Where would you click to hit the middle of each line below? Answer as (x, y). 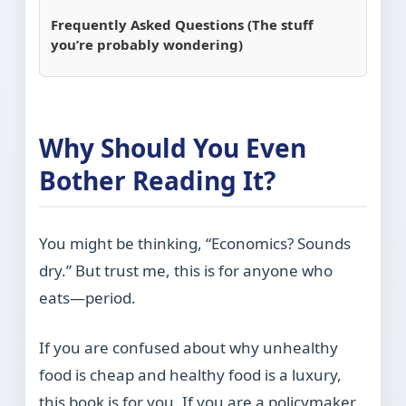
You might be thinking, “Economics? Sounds (195, 244)
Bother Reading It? (158, 181)
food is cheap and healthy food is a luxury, (191, 375)
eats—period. (88, 298)
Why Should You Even (173, 148)
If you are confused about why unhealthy (189, 348)
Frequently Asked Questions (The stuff (183, 25)
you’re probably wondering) (147, 45)
